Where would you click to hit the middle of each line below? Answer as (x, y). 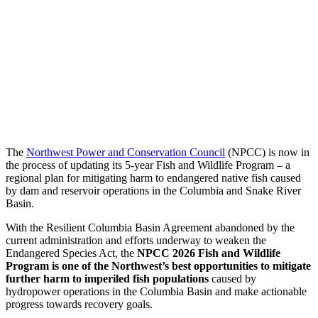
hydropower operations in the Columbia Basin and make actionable (156, 291)
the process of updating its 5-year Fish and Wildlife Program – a (148, 165)
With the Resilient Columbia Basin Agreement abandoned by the (150, 227)
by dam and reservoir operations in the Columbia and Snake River (153, 190)
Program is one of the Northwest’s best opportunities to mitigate (158, 265)
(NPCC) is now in (267, 152)
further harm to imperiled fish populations (107, 278)
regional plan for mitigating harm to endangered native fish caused (153, 177)
